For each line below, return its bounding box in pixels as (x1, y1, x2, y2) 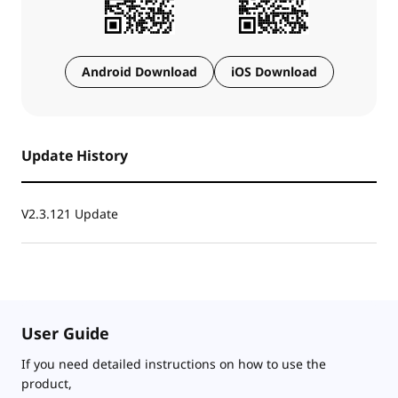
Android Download (81, 62, 197, 80)
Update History (21, 145, 128, 165)
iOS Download (230, 62, 317, 80)
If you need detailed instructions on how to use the (21, 354, 326, 372)
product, (21, 374, 72, 392)
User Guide (21, 322, 109, 344)
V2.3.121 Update (21, 204, 118, 222)
